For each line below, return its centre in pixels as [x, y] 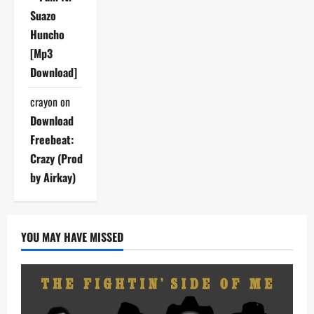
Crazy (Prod [56, 158]
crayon [44, 101]
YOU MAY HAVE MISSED [72, 237]
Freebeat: [52, 139]
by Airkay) [53, 177]
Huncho [47, 34]
